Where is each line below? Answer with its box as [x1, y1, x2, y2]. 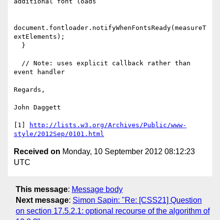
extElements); [14, 33, 65, 41]
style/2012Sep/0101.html [14, 130, 104, 138]
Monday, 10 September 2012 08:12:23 [60, 147, 195, 156]
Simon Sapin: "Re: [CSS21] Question [73, 195, 202, 204]
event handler [14, 68, 65, 76]
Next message [16, 195, 69, 204]
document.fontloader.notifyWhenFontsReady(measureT [14, 24, 206, 32]
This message [16, 185, 68, 193]
